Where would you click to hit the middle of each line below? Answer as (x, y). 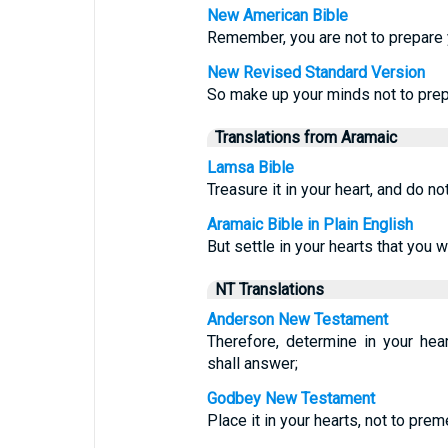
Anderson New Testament (297, 319)
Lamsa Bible (250, 167)
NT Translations (269, 289)
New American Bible (277, 15)
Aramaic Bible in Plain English (309, 224)
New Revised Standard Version (315, 72)
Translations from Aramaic (305, 137)
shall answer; (252, 363)
